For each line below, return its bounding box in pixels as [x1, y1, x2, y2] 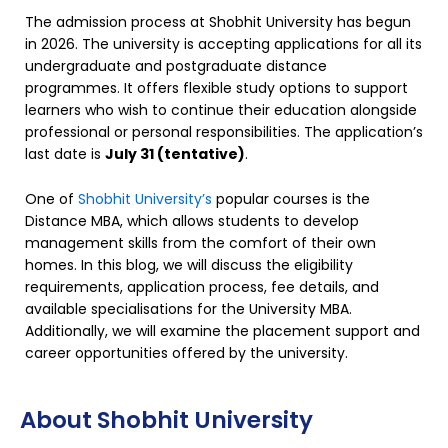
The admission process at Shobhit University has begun [25, 12, 411, 33]
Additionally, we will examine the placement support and [25, 320, 420, 341]
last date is [25, 144, 105, 165]
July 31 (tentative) [105, 144, 245, 165]
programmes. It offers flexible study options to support [25, 78, 408, 99]
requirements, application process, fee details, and [25, 276, 379, 297]
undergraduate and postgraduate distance [25, 56, 327, 77]
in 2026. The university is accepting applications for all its [25, 34, 422, 55]
